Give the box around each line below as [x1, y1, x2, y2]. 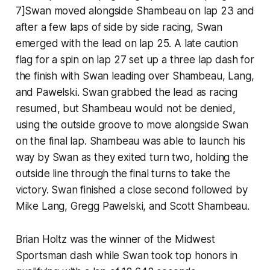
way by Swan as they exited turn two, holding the [15, 151, 248, 163]
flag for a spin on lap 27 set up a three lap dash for [15, 53, 254, 66]
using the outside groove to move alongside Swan [15, 118, 248, 131]
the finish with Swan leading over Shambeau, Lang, [15, 69, 254, 82]
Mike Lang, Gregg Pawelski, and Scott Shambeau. [15, 199, 250, 212]
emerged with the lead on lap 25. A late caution [15, 37, 238, 49]
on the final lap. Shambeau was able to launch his [15, 134, 245, 147]
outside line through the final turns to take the [15, 167, 230, 180]
